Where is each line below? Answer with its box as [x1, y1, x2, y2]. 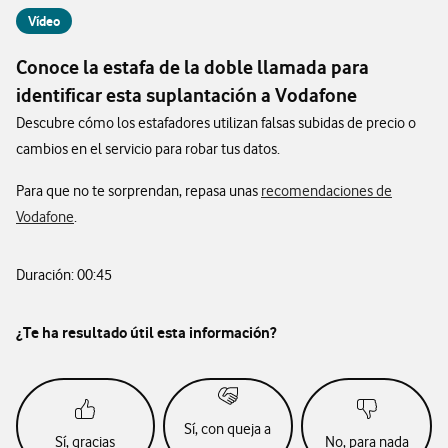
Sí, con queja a [184, 420, 272, 438]
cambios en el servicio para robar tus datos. [16, 140, 280, 158]
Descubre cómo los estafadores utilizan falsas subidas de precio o [16, 114, 416, 132]
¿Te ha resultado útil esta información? [16, 323, 276, 342]
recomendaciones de [261, 182, 392, 200]
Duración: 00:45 [16, 266, 112, 284]
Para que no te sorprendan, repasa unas [16, 182, 261, 200]
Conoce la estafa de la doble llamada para [16, 56, 369, 79]
